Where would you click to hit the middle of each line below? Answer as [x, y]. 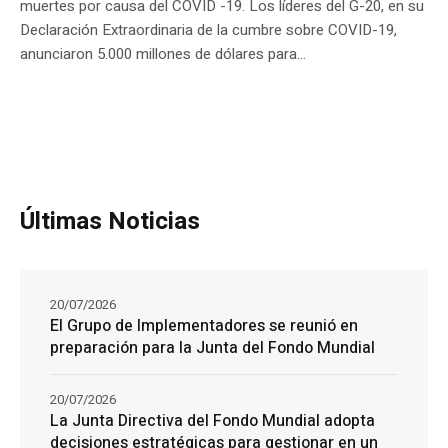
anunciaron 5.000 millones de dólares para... [163, 53]
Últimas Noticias [110, 221]
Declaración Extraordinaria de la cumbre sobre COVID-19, [208, 29]
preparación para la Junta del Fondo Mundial [212, 347]
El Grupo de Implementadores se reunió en [204, 325]
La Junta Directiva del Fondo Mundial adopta [212, 420]
